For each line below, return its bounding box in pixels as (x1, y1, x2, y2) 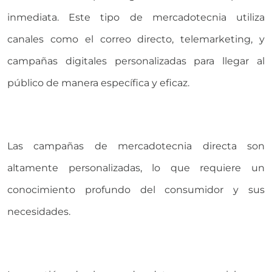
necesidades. (7, 205, 70, 217)
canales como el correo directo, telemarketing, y (7, 33, 265, 45)
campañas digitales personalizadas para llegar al (7, 55, 265, 67)
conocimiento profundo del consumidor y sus (7, 183, 265, 195)
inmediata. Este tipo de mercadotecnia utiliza (7, 11, 265, 23)
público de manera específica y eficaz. (7, 76, 189, 89)
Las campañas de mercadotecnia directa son (7, 140, 265, 152)
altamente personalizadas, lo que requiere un (7, 161, 265, 174)
